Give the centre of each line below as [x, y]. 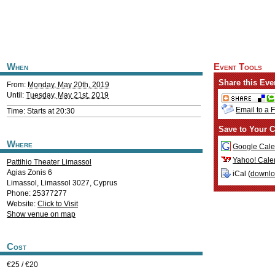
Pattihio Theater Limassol [49, 162]
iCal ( [241, 174]
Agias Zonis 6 [29, 172]
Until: [16, 95]
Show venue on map [41, 214]
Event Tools [238, 67]
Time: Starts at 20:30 [41, 111]
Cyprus [105, 183]
